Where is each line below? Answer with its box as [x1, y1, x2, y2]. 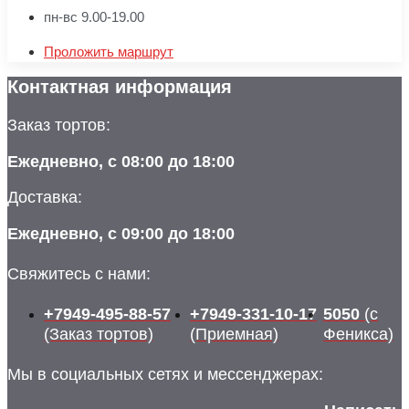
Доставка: [7, 187, 82, 206]
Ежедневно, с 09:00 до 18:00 [7, 224, 235, 243]
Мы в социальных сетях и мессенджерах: [7, 364, 323, 383]
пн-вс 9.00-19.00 [44, 8, 144, 25]
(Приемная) [189, 324, 278, 343]
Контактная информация [7, 76, 232, 97]
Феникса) [322, 324, 393, 343]
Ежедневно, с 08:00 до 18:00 [7, 152, 235, 171]
